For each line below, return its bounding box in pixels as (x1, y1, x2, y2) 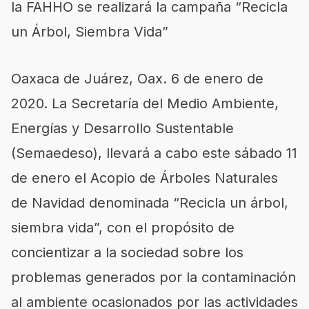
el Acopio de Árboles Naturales (74, 170, 278, 187)
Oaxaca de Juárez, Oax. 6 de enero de (11, 70, 263, 88)
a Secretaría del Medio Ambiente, (59, 95, 279, 112)
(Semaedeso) (11, 145, 98, 162)
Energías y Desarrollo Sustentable (11, 120, 234, 137)
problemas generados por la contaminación (11, 269, 296, 286)
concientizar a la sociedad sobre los (11, 244, 243, 261)
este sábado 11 (202, 145, 297, 162)
